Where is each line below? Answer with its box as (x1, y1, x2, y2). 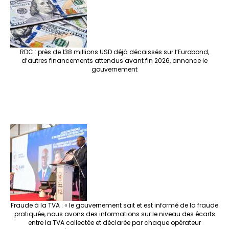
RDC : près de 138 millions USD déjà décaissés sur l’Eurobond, (20, 48, 209, 57)
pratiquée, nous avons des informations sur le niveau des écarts (14, 210, 215, 219)
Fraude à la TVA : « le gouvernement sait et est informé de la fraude (11, 201, 218, 210)
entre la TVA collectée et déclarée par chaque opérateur (28, 218, 201, 227)
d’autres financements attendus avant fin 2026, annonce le (21, 56, 208, 65)
